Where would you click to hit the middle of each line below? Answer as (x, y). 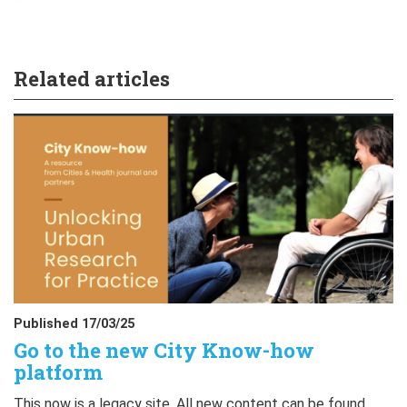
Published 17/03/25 (74, 324)
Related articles (92, 79)
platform (58, 372)
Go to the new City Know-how (164, 350)
